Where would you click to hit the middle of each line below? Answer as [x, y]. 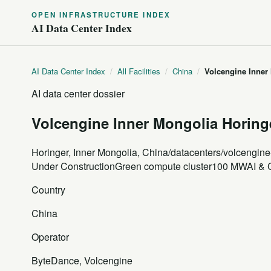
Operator [50, 237]
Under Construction [73, 166]
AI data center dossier [78, 93]
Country [48, 189]
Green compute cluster [163, 166]
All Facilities [139, 71]
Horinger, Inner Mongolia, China [100, 152]
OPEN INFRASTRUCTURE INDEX [101, 15]
